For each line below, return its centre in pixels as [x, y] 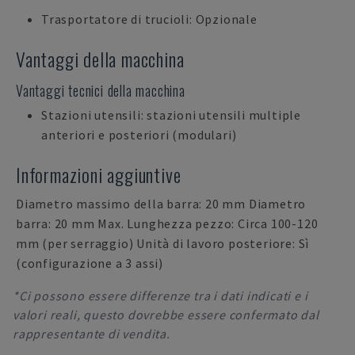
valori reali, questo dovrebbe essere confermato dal [166, 315]
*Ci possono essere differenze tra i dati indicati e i [160, 296]
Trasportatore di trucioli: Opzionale [149, 19]
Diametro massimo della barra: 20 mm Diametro [161, 204]
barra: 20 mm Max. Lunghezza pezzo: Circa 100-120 [167, 223]
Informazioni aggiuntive [99, 174]
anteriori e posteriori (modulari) [139, 135]
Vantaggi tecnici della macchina [101, 90]
